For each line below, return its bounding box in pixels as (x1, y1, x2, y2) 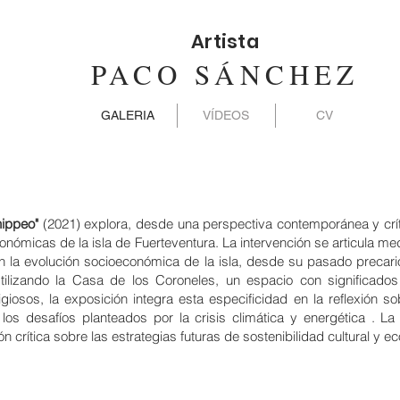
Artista (191, 29, 259, 54)
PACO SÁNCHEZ (91, 55, 360, 93)
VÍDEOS (203, 108, 249, 122)
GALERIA (100, 108, 154, 122)
